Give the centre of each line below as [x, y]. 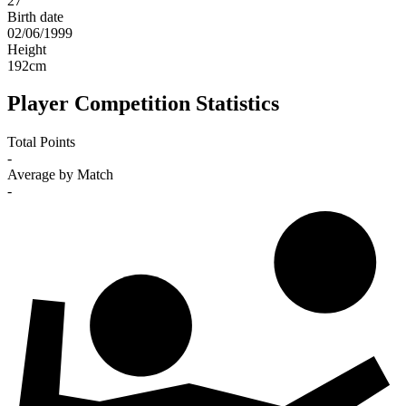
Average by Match [60, 175]
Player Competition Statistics [143, 104]
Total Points [41, 142]
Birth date [35, 16]
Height [27, 49]
